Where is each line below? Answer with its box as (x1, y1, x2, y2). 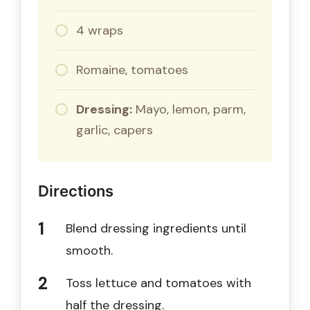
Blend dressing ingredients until (66, 219, 246, 237)
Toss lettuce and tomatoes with (66, 274, 251, 291)
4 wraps (76, 21, 123, 39)
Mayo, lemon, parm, (132, 100, 246, 118)
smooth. (66, 241, 113, 259)
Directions (38, 181, 113, 200)
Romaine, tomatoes (76, 61, 188, 78)
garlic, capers (76, 121, 153, 138)
